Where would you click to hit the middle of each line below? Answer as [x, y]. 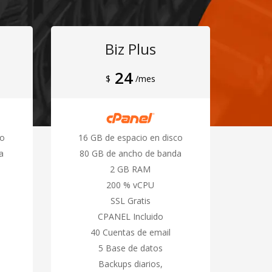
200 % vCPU [131, 185]
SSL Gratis [130, 200]
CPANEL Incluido [130, 216]
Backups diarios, [130, 263]
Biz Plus [130, 49]
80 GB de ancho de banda [130, 153]
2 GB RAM [131, 169]
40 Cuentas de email [130, 232]
